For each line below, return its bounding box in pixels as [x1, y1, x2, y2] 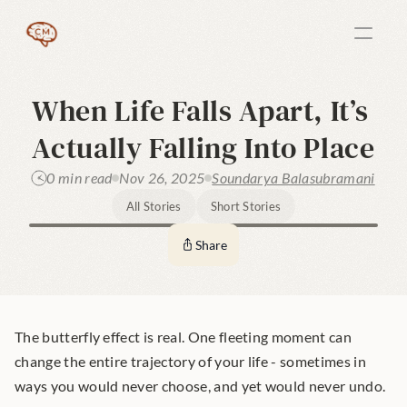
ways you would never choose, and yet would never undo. [15, 377, 386, 394]
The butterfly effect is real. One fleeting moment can [15, 328, 352, 345]
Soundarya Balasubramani [212, 169, 375, 186]
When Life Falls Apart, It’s [32, 91, 369, 131]
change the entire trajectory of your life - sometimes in [15, 352, 366, 370]
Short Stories [210, 199, 282, 213]
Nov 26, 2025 [119, 169, 205, 186]
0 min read [46, 169, 113, 186]
